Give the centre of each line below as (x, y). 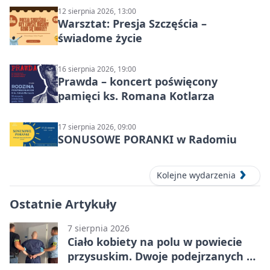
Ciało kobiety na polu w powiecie (155, 241)
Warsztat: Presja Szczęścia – (132, 24)
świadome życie (100, 38)
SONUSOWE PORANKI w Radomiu (147, 140)
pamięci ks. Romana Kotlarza (136, 96)
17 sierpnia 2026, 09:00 (97, 127)
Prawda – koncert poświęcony (138, 82)
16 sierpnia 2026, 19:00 (97, 69)
